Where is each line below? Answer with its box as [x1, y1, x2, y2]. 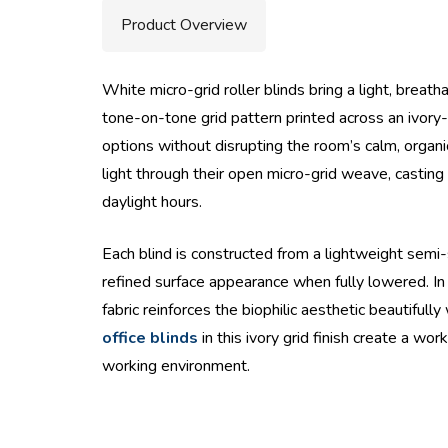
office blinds [102, 326, 198, 349]
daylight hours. [102, 190, 202, 213]
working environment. [102, 354, 250, 377]
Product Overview [121, 13, 248, 36]
